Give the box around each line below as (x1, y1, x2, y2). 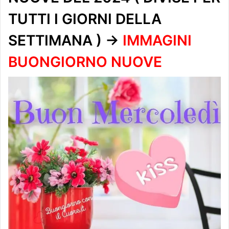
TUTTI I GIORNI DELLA (8, 10, 162, 28)
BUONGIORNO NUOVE (8, 53, 162, 71)
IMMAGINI (123, 31, 192, 49)
